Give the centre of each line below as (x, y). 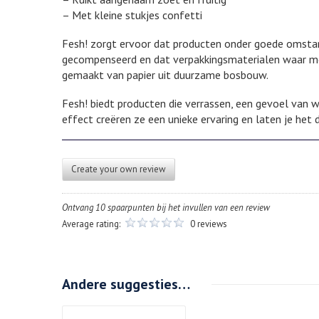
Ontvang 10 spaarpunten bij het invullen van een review (166, 208)
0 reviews (209, 224)
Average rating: (92, 224)
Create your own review (119, 169)
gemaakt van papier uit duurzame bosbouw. (165, 75)
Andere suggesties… (126, 284)
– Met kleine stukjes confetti (132, 15)
